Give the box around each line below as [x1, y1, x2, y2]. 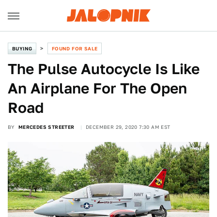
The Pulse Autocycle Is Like [8, 60, 200, 77]
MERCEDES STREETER [18, 124, 75, 130]
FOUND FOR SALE [51, 46, 98, 51]
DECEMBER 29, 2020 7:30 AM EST [86, 124, 170, 130]
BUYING [12, 46, 32, 51]
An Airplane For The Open [8, 79, 187, 97]
